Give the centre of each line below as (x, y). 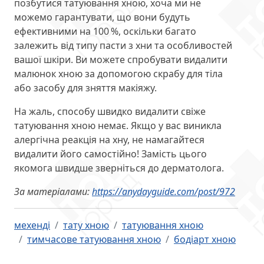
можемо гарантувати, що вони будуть (102, 17)
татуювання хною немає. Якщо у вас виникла (118, 126)
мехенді (32, 225)
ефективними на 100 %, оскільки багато (105, 32)
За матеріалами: (53, 192)
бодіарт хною (205, 240)
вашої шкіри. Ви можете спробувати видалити (121, 60)
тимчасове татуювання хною (94, 240)
